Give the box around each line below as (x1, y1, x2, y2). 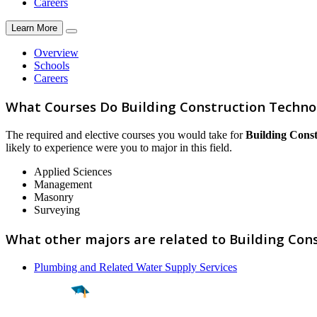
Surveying (34, 204, 80, 217)
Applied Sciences (34, 166, 112, 178)
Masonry (34, 191, 74, 204)
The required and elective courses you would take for (6, 129, 246, 142)
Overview (34, 46, 79, 59)
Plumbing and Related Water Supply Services (34, 260, 237, 273)
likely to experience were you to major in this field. (6, 142, 232, 154)
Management (34, 178, 92, 191)
